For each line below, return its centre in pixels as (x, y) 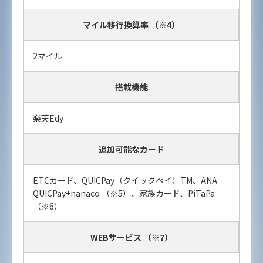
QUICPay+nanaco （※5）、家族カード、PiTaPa (124, 193)
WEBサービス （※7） (131, 237)
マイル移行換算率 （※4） (131, 25)
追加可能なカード (131, 149)
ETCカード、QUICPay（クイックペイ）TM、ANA (125, 181)
